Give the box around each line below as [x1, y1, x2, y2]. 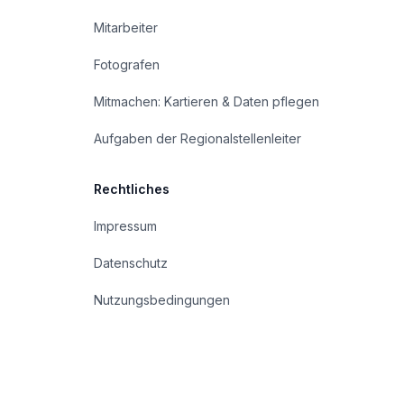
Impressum [94, 218, 157, 234]
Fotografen [94, 57, 160, 72]
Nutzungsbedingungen [94, 292, 230, 308]
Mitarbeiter [94, 20, 158, 35]
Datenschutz [94, 255, 168, 271]
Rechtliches [94, 181, 170, 197]
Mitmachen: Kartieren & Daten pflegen [94, 94, 319, 109]
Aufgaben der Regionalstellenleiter [94, 131, 301, 146]
